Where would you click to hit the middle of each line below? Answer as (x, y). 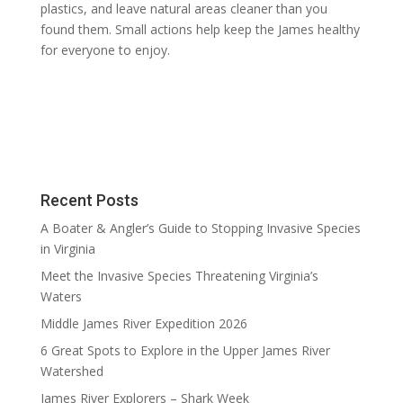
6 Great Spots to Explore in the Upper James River (185, 350)
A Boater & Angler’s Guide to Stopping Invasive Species (200, 228)
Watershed (72, 371)
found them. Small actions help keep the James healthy (200, 29)
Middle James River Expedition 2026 (143, 323)
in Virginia (67, 248)
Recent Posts (89, 200)
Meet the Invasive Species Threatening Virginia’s (179, 275)
